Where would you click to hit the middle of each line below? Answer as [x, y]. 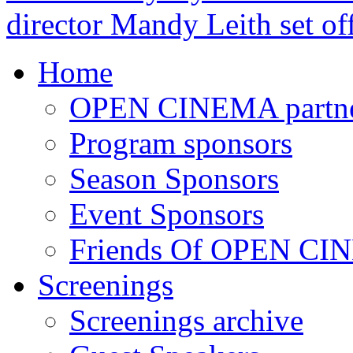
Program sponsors [181, 143]
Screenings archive [186, 321]
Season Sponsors [174, 179]
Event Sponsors [167, 214]
